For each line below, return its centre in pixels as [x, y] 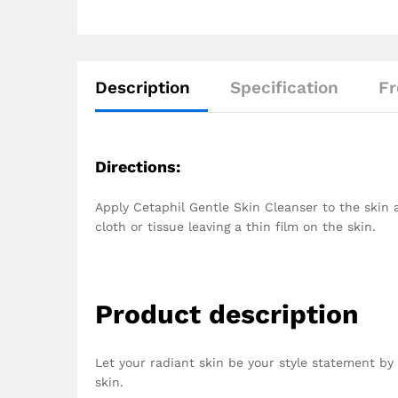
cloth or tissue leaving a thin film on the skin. [235, 226]
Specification [284, 87]
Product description [227, 314]
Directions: [138, 166]
